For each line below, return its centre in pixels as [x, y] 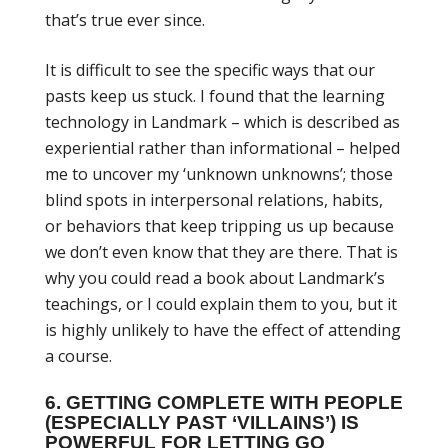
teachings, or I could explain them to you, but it [221, 303]
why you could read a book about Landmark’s [215, 277]
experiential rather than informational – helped [222, 147]
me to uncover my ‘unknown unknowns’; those [219, 173]
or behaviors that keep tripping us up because [219, 225]
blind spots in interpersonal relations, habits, [214, 199]
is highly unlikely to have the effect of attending [223, 329]
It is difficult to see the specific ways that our [210, 69]
